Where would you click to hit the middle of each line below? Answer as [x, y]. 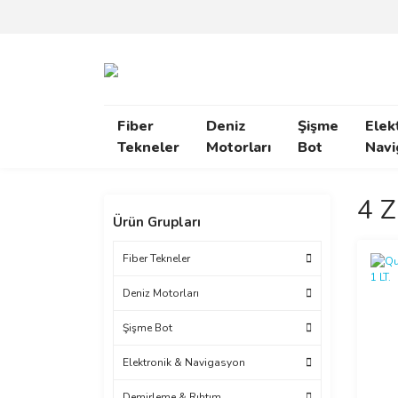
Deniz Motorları [161, 293]
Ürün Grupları [157, 222]
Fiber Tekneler [156, 259]
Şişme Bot [147, 328]
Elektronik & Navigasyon [184, 362]
